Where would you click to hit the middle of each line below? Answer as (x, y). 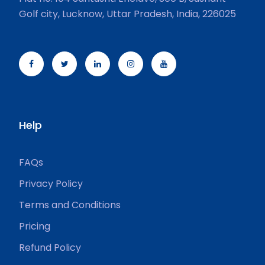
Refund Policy (50, 248)
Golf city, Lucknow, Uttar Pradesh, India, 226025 (127, 14)
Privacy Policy (51, 184)
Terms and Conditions (70, 205)
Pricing (35, 226)
